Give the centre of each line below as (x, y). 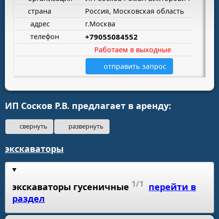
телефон (44, 36)
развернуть (86, 126)
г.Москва (100, 23)
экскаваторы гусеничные (71, 187)
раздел (29, 198)
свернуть (33, 126)
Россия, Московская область (135, 11)
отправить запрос (135, 66)
